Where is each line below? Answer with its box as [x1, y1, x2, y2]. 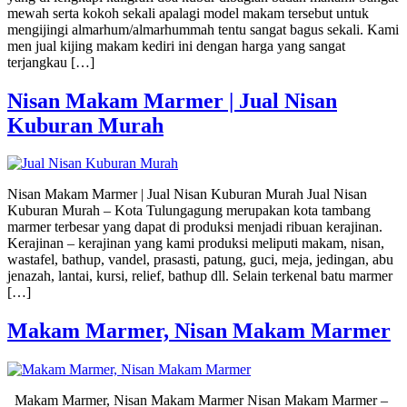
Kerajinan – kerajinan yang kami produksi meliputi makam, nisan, [7, 235, 384, 252]
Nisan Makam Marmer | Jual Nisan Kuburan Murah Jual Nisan [7, 186, 367, 203]
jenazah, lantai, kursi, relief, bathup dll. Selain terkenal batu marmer [7, 268, 392, 284]
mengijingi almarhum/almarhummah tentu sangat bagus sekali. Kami [7, 21, 399, 37]
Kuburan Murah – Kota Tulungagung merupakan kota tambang [7, 203, 371, 219]
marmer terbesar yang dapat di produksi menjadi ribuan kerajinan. [7, 219, 382, 235]
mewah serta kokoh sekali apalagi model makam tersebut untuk [7, 5, 369, 21]
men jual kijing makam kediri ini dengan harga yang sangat [7, 37, 345, 54]
